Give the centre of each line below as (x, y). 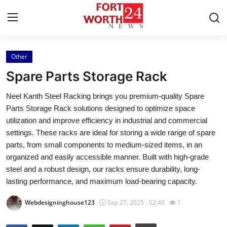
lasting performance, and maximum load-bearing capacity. (102, 181)
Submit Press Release (49, 214)
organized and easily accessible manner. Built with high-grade (107, 157)
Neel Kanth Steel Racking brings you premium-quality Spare (105, 96)
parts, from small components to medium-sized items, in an (104, 145)
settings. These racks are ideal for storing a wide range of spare (111, 133)
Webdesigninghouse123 (60, 203)
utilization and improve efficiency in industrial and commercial (107, 120)
